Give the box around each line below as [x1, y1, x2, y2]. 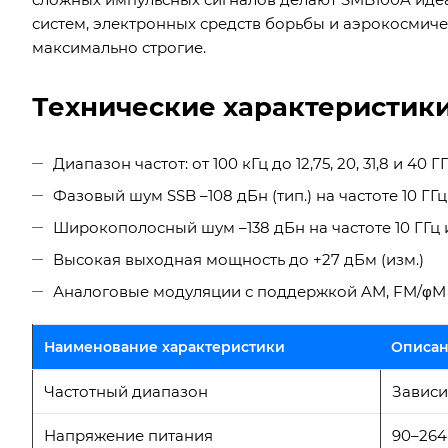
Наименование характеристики [44, 337, 285, 356]
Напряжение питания [44, 425, 213, 445]
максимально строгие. [32, 37, 206, 57]
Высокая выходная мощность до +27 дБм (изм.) [53, 249, 424, 269]
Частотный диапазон [44, 381, 208, 401]
